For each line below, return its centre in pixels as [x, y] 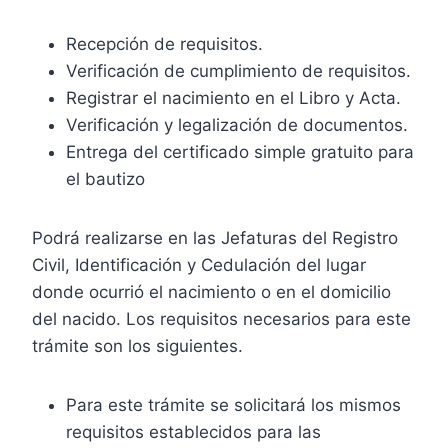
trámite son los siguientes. [137, 345]
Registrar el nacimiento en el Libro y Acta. [233, 97]
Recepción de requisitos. [164, 43]
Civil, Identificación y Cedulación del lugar [199, 264]
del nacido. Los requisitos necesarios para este [221, 318]
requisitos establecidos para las [193, 431]
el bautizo [105, 178]
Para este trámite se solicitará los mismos [233, 404]
